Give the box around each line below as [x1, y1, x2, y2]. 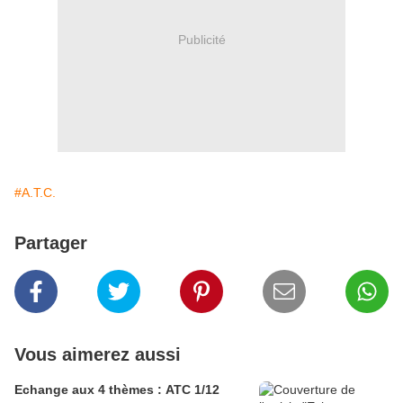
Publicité [177, 31, 226, 47]
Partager [14, 233, 87, 254]
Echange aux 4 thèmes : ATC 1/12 [14, 382, 219, 398]
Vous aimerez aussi [14, 345, 181, 365]
